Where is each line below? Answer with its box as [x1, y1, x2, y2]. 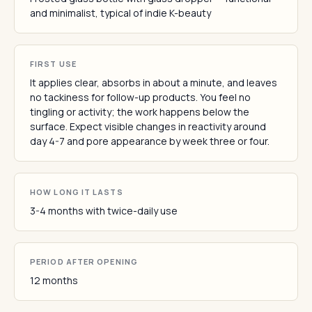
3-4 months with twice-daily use [30, 204, 178, 217]
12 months [30, 274, 78, 287]
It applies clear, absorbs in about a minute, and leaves [30, 76, 277, 89]
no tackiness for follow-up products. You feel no [30, 91, 251, 104]
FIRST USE [30, 58, 77, 69]
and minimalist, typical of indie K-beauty [30, 6, 211, 19]
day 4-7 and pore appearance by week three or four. [30, 134, 270, 148]
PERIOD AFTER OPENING [30, 256, 138, 267]
